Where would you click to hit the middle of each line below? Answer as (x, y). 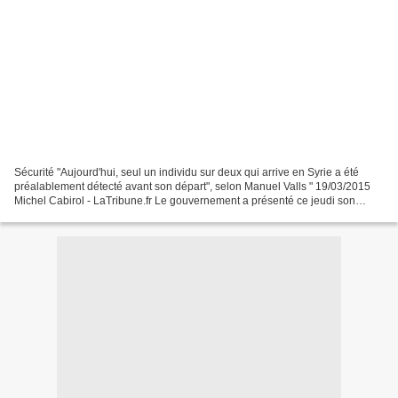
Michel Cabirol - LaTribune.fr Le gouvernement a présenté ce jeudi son (185, 200)
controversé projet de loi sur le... (91, 215)
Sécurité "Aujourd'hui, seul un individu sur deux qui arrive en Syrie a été (187, 172)
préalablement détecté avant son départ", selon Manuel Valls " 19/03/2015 (192, 186)
